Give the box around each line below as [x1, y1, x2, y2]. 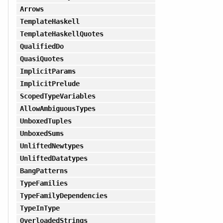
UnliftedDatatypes [19, 154, 88, 162]
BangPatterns [19, 166, 68, 175]
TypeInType [19, 204, 60, 212]
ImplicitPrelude [19, 79, 80, 88]
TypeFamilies [19, 179, 68, 187]
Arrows [19, 4, 44, 13]
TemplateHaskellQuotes [19, 29, 104, 38]
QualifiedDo [19, 42, 64, 50]
